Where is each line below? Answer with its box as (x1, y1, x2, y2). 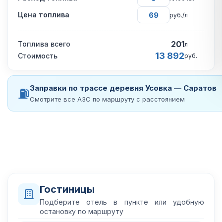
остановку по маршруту (40, 207, 123, 216)
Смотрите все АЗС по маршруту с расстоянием (30, 95, 185, 103)
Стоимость (18, 51, 57, 60)
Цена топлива (18, 10, 69, 19)
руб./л (169, 11, 188, 19)
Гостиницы (40, 183, 95, 195)
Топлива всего (18, 40, 70, 48)
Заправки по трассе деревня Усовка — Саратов (30, 83, 217, 93)
